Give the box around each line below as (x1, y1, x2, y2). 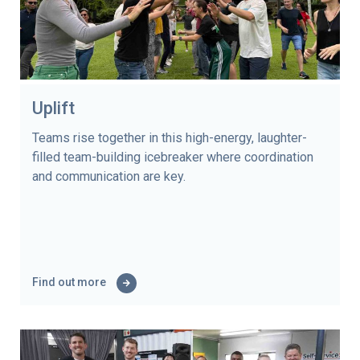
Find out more (32, 275, 108, 288)
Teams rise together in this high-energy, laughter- (32, 129, 307, 145)
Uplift (32, 97, 75, 118)
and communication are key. (32, 168, 186, 184)
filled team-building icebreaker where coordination (32, 149, 313, 165)
